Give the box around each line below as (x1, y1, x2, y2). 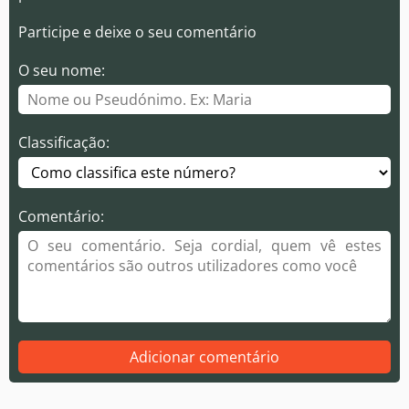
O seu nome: (18, 60, 105, 80)
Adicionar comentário (130, 347, 279, 367)
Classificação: (18, 132, 110, 152)
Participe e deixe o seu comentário (18, 22, 257, 42)
